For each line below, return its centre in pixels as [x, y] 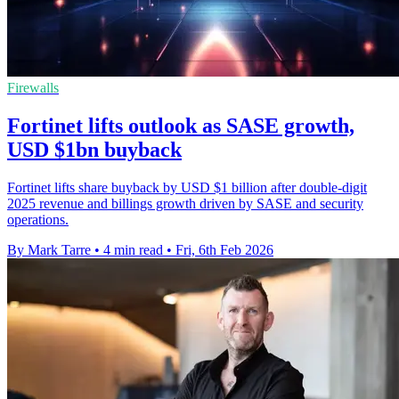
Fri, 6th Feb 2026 [224, 249]
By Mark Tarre [49, 249]
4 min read [133, 249]
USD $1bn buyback [94, 150]
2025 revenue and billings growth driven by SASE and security [185, 203]
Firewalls [33, 88]
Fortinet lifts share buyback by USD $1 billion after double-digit [187, 187]
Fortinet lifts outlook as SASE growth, [181, 126]
